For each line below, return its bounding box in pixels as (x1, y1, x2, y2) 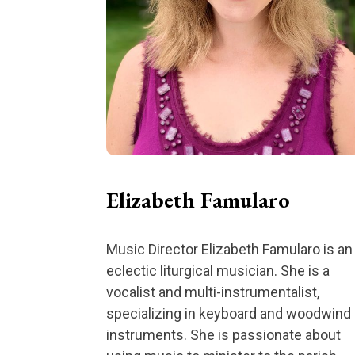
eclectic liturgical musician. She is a (106, 261, 330, 279)
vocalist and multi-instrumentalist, (106, 283, 320, 300)
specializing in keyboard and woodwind (106, 304, 352, 322)
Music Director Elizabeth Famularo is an (106, 240, 353, 258)
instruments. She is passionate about (106, 326, 342, 343)
